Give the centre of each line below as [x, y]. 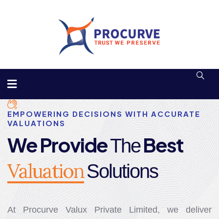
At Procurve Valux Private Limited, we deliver [109, 209]
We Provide [59, 144]
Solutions [122, 171]
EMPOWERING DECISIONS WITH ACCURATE [104, 113]
